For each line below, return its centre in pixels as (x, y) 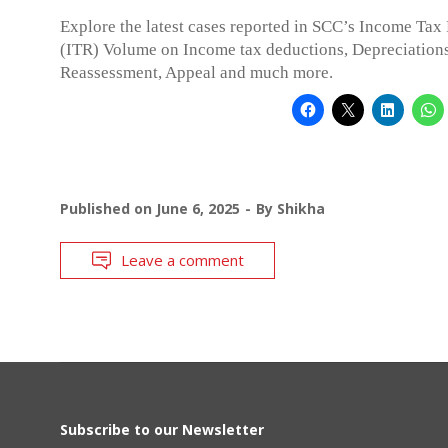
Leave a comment (182, 259)
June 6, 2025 (198, 208)
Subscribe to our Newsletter (162, 429)
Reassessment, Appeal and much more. (196, 72)
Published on (108, 208)
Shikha (301, 208)
